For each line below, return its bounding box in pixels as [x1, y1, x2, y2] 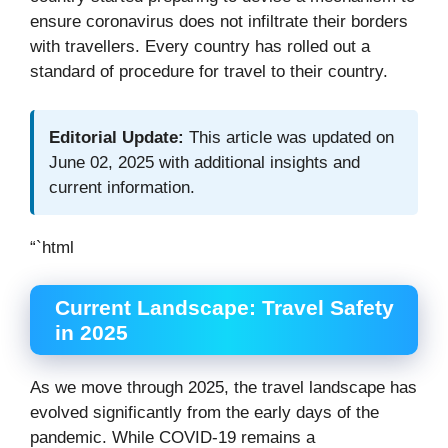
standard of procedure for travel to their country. [30, 62, 393, 82]
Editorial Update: [49, 127, 184, 147]
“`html [30, 237, 74, 257]
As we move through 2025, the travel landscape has [30, 378, 417, 398]
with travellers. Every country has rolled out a [30, 37, 370, 57]
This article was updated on [184, 127, 394, 147]
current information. [49, 177, 195, 197]
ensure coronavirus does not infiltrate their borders [30, 12, 408, 32]
